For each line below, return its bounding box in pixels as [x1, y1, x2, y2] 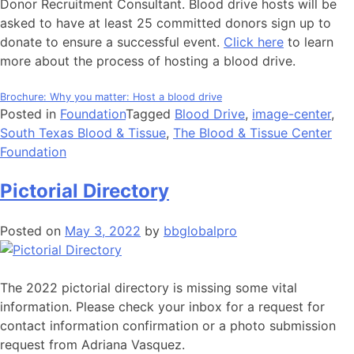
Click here [224, 33, 284, 50]
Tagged [126, 105, 175, 122]
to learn [284, 33, 333, 50]
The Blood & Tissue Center [173, 124, 332, 141]
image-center [252, 105, 331, 122]
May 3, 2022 [65, 222, 141, 239]
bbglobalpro [164, 222, 237, 239]
